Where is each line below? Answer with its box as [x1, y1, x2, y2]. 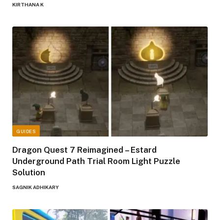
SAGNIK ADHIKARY [12, 184, 59, 190]
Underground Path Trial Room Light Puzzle [12, 156, 180, 166]
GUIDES [16, 128, 36, 134]
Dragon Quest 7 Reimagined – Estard [12, 145, 157, 155]
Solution [12, 167, 45, 177]
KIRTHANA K [12, 1, 44, 8]
